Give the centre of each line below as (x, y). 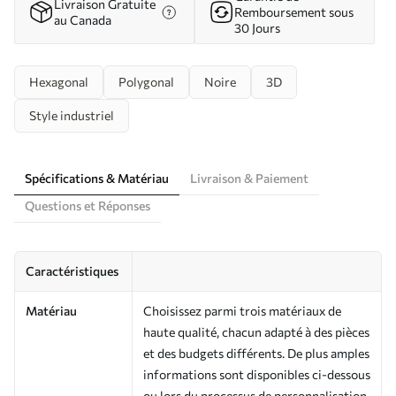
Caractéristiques (72, 270)
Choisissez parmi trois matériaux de (242, 310)
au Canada (83, 19)
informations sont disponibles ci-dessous (257, 374)
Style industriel (72, 115)
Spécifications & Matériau (97, 178)
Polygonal (146, 81)
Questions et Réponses (88, 205)
